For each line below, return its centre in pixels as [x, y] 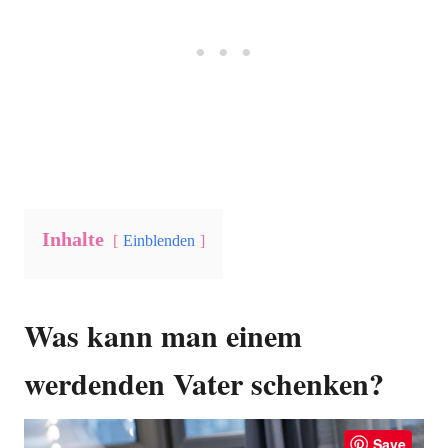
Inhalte [73, 239]
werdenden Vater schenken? [204, 383]
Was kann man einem [163, 335]
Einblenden [159, 240]
